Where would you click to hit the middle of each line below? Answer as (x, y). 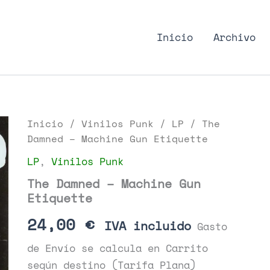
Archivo (234, 37)
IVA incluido (147, 225)
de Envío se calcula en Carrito (117, 248)
